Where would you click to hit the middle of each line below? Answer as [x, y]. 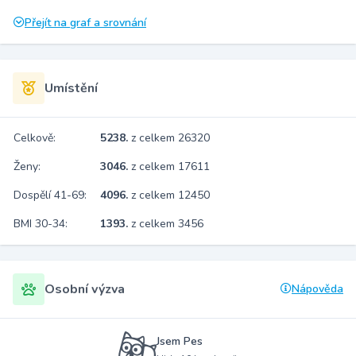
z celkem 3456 [167, 224]
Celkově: [35, 138]
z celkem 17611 [170, 166]
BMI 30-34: [41, 224]
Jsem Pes [180, 341]
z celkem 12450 [170, 195]
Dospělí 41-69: [50, 195]
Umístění [71, 88]
